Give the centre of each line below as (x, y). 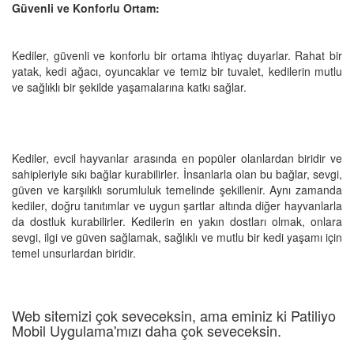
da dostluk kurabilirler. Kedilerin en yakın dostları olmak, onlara (177, 221)
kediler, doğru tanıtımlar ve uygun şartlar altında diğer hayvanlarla (177, 205)
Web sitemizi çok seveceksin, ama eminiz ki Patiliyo (174, 315)
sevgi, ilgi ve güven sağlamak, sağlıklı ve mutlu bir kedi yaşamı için (177, 237)
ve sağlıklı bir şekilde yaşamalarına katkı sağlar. (129, 87)
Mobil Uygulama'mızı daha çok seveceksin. (147, 330)
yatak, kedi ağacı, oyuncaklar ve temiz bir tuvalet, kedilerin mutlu (177, 71)
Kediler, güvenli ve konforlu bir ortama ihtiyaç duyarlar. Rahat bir (177, 55)
